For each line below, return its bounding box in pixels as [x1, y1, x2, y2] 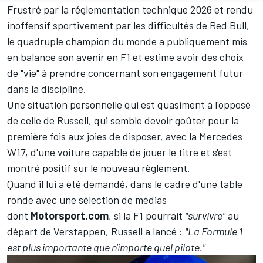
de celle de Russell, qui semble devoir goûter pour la [7, 113, 239, 127]
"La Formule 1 [185, 224, 242, 238]
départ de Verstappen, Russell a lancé [7, 224, 177, 238]
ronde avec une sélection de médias [7, 193, 167, 206]
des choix [201, 50, 244, 63]
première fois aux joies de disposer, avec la [7, 129, 199, 143]
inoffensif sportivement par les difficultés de [7, 18, 210, 32]
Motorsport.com [31, 208, 109, 222]
